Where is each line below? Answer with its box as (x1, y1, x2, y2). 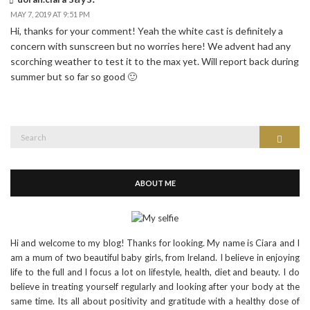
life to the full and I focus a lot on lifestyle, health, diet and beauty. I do (10, 266, 300, 278)
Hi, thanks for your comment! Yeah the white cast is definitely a (10, 24, 283, 37)
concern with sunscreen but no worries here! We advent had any (10, 39, 291, 52)
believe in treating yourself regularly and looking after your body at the (10, 281, 300, 293)
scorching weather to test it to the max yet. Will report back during (10, 55, 299, 67)
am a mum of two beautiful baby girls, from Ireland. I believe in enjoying (10, 252, 300, 264)
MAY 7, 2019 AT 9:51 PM (10, 9, 90, 19)
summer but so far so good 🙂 (10, 70, 137, 82)
